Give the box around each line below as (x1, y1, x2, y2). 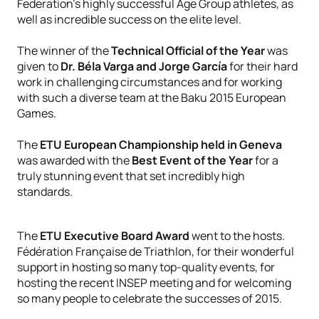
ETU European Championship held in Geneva (40, 137, 282, 152)
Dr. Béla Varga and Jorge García (61, 58, 227, 74)
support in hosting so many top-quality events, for (17, 259, 275, 275)
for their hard (227, 58, 298, 74)
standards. (17, 184, 73, 199)
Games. (17, 105, 56, 121)
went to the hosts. (189, 228, 285, 244)
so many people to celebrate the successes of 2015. (17, 291, 282, 306)
